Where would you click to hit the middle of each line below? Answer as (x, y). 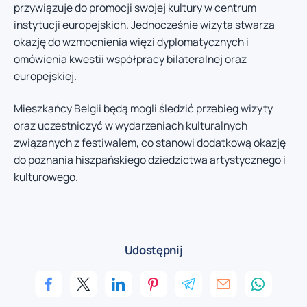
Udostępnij (153, 249)
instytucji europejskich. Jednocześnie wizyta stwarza (144, 24)
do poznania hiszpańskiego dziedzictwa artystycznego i (150, 160)
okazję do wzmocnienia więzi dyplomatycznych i (131, 41)
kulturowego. (46, 177)
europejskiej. (45, 76)
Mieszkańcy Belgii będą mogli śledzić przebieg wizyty (143, 109)
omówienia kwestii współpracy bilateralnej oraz (130, 59)
